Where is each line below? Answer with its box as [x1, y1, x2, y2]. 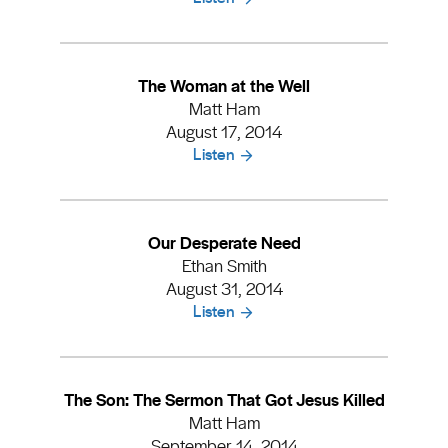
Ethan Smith [181, 253, 267, 277]
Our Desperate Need [147, 230, 301, 254]
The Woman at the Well [138, 73, 310, 97]
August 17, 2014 [166, 119, 282, 143]
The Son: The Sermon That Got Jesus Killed [63, 387, 385, 411]
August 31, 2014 [165, 276, 283, 300]
